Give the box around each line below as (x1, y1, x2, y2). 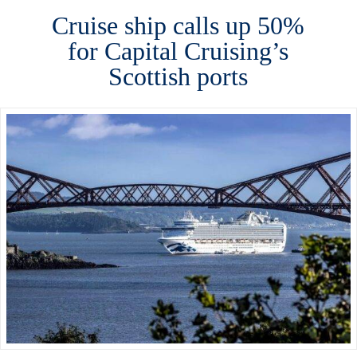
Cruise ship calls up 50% (52, 11, 305, 41)
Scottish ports (108, 62, 249, 92)
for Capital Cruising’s (68, 37, 289, 66)
